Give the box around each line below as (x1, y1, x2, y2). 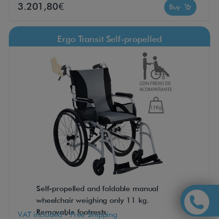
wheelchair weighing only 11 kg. (36, 196, 149, 205)
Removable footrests (36, 207, 107, 217)
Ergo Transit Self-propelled (57, 34, 162, 44)
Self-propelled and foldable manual (36, 184, 159, 194)
